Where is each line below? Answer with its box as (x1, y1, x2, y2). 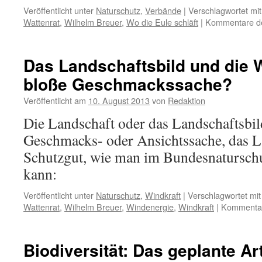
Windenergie (126, 201, 174, 213)
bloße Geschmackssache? (23, 72, 232, 96)
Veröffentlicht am (23, 94, 86, 106)
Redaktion (168, 94, 205, 106)
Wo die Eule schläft (126, 16, 198, 28)
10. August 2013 (88, 94, 150, 106)
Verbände (145, 4, 181, 16)
